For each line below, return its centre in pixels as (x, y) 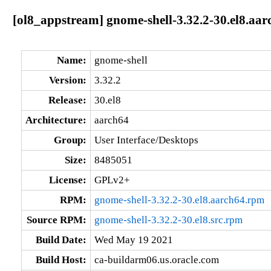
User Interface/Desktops (146, 140)
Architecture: (56, 120)
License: (67, 180)
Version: (67, 80)
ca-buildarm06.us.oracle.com (156, 260)
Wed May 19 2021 (133, 240)
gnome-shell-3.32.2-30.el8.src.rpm (168, 220)
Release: (67, 100)
